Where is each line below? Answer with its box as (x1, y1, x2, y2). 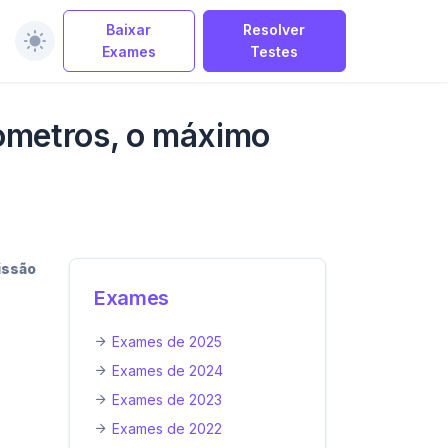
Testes (250, 43, 299, 60)
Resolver (243, 21, 306, 38)
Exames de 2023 (112, 391, 222, 408)
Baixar (106, 21, 152, 38)
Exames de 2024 (112, 362, 223, 379)
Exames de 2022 (112, 420, 222, 437)
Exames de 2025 (112, 333, 222, 350)
